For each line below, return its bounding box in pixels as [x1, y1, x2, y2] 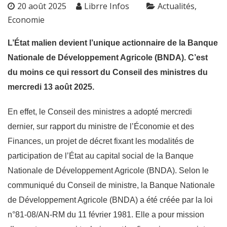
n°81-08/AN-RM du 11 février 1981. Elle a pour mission [8, 210, 204, 219]
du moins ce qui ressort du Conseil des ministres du [8, 68, 208, 77]
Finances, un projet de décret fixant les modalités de [8, 137, 194, 146]
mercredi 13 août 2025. [8, 83, 94, 92]
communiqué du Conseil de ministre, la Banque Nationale [8, 181, 215, 190]
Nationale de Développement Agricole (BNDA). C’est [8, 53, 208, 62]
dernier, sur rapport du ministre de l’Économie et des [8, 122, 194, 131]
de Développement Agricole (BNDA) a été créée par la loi [8, 196, 213, 205]
